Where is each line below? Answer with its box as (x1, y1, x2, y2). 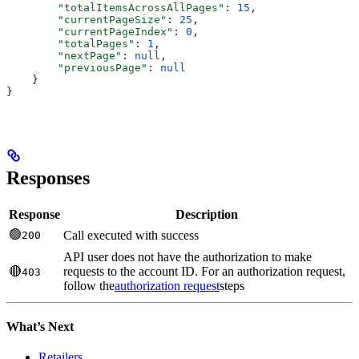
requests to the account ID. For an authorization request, (63, 264, 345, 278)
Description (175, 207, 238, 221)
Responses (6, 167, 90, 188)
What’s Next (6, 319, 74, 333)
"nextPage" (6, 49, 122, 62)
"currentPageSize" (6, 13, 167, 26)
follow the (63, 278, 115, 292)
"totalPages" (6, 37, 135, 50)
